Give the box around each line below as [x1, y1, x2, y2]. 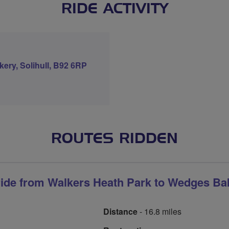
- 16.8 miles [138, 205, 181, 217]
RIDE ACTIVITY [61, 2, 168, 16]
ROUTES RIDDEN [51, 132, 178, 146]
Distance [103, 205, 138, 217]
